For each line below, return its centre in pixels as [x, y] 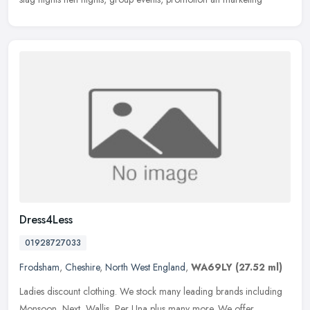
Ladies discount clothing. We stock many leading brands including [151, 292]
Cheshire [82, 267]
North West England [145, 267]
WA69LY [212, 267]
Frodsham [39, 267]
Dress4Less [46, 220]
